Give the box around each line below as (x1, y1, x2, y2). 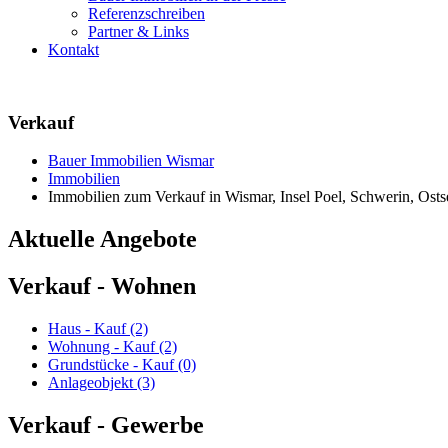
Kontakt (48, 40, 99, 58)
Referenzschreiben (88, 4, 205, 22)
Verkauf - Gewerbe (8, 411, 204, 438)
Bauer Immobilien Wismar (48, 152, 214, 170)
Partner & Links (88, 22, 189, 40)
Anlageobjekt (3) (48, 374, 155, 392)
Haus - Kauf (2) (48, 320, 148, 338)
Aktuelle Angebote (8, 226, 197, 253)
